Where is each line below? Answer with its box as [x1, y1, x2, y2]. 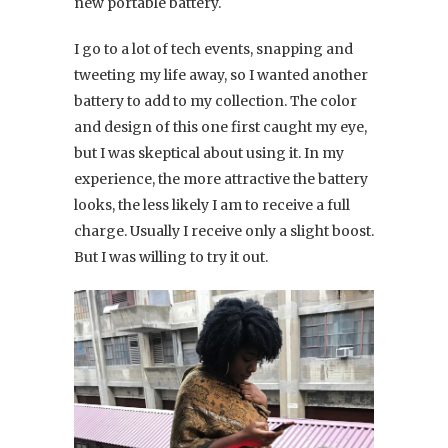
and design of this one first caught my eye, [74, 117, 367, 136]
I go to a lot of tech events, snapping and [74, 39, 353, 58]
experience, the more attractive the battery [74, 169, 368, 188]
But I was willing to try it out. [74, 247, 268, 266]
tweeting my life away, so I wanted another [74, 65, 368, 84]
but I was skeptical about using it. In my [74, 143, 344, 162]
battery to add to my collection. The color [74, 91, 357, 110]
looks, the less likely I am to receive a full [74, 195, 350, 214]
